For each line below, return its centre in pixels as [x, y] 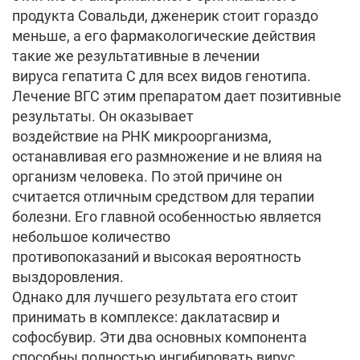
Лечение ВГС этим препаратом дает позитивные [177, 96]
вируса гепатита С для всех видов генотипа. [162, 76]
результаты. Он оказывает [103, 116]
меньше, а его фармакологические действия [164, 36]
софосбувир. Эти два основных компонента [160, 337]
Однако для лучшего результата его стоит [155, 297]
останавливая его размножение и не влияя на [167, 156]
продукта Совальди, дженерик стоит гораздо [165, 16]
